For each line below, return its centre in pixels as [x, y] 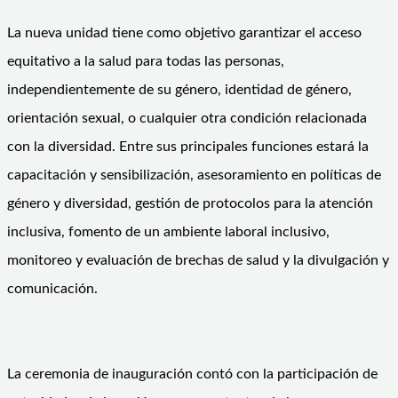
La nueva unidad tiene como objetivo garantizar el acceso [184, 32]
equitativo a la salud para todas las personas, [146, 61]
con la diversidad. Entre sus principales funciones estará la [188, 146]
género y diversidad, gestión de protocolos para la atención [190, 203]
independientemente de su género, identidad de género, [179, 89]
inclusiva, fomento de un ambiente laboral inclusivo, [168, 231]
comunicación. [52, 288]
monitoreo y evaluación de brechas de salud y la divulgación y [198, 260]
